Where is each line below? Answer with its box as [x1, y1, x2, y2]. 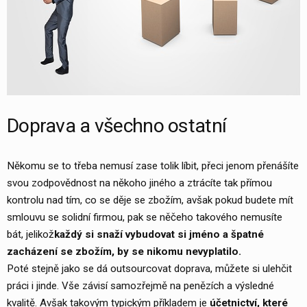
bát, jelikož [7, 228, 54, 241]
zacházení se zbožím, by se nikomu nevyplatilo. [7, 245, 241, 258]
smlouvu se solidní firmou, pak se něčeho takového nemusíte [7, 210, 282, 223]
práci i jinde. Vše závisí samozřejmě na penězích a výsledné [7, 279, 274, 292]
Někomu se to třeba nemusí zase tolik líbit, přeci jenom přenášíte [7, 159, 299, 172]
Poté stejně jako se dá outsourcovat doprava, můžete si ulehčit [7, 262, 292, 275]
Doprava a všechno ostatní [7, 114, 227, 138]
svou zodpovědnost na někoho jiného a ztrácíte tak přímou [7, 176, 272, 189]
